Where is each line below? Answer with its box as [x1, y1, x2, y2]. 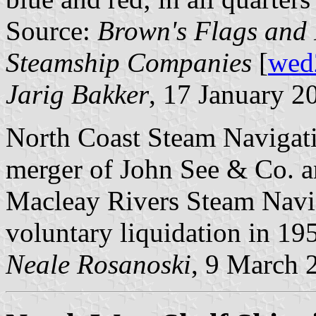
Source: [6, 15, 97, 46]
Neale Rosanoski [6, 248, 191, 279]
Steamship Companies [6, 47, 252, 78]
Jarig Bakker [6, 78, 149, 109]
